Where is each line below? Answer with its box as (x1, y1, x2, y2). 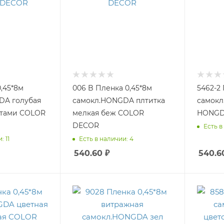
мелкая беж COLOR (72, 108, 118, 118)
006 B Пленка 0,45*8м (72, 83, 152, 93)
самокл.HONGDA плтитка (72, 96, 165, 105)
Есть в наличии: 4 (79, 134, 134, 142)
